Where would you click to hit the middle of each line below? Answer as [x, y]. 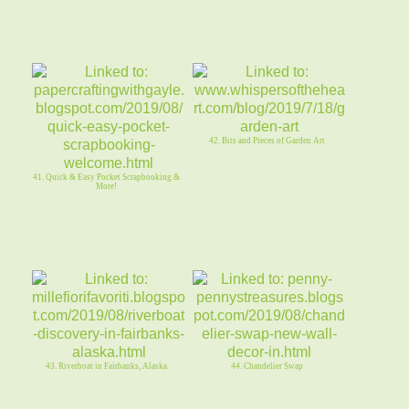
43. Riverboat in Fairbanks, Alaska [106, 366]
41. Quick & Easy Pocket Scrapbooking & [106, 177]
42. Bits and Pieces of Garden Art [267, 140]
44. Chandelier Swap [267, 366]
